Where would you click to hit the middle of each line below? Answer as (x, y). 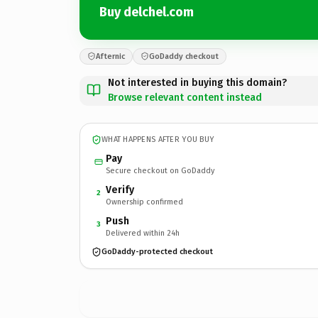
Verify (120, 190)
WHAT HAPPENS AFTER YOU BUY (158, 139)
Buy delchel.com (147, 12)
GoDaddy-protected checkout (157, 252)
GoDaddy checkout (184, 56)
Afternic (110, 56)
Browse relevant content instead (185, 97)
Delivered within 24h (143, 233)
